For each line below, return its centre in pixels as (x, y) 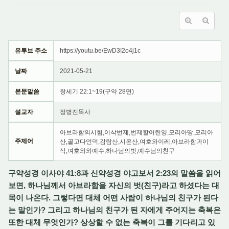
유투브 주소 (31, 51)
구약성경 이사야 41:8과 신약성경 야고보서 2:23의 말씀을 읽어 (114, 173)
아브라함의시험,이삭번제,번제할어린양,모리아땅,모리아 (136, 132)
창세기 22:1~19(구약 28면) (97, 91)
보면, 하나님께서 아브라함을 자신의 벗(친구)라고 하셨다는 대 (114, 185)
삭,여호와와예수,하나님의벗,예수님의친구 (117, 151)
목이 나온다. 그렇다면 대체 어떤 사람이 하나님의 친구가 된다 (113, 198)
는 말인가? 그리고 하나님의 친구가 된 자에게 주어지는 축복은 (114, 210)
